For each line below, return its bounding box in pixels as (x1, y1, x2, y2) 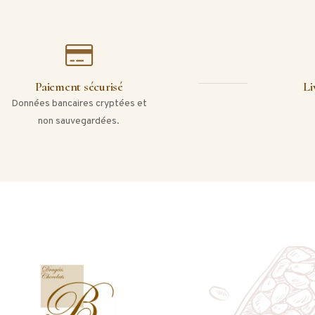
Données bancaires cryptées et (11, 98, 147, 110)
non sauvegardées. (38, 115, 120, 128)
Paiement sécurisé (35, 79, 123, 95)
